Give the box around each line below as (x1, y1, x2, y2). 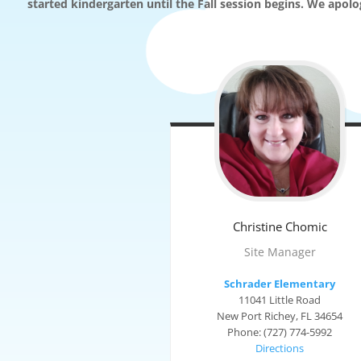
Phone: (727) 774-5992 (227, 325, 333, 339)
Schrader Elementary (224, 276, 336, 291)
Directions (255, 341, 305, 355)
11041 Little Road (239, 293, 322, 307)
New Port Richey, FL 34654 (217, 309, 343, 323)
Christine (232, 218, 282, 235)
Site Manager (243, 243, 316, 259)
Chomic (284, 218, 327, 235)
